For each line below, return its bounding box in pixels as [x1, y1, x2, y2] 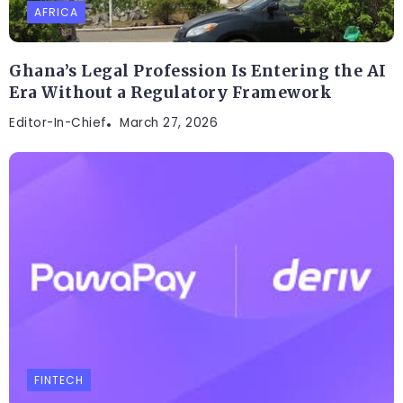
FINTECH [34, 372, 84, 388]
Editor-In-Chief [9, 113, 107, 131]
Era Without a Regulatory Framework [9, 82, 332, 103]
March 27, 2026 [120, 113, 218, 131]
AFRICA [34, 4, 78, 20]
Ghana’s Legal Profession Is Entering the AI [9, 60, 387, 81]
